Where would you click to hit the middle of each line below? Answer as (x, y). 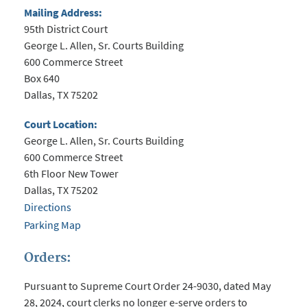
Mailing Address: (63, 13)
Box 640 (42, 78)
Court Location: (61, 124)
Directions (48, 207)
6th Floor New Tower (71, 174)
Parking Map (52, 225)
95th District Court (66, 29)
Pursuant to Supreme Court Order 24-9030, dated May (147, 286)
